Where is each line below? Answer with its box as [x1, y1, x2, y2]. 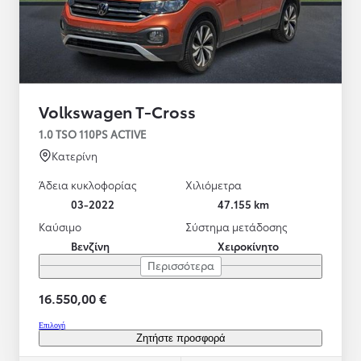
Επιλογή [39, 320, 65, 330]
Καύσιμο [39, 218, 81, 234]
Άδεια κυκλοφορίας [39, 176, 137, 192]
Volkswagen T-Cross [39, 99, 196, 122]
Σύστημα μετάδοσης [185, 218, 288, 234]
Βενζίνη [71, 238, 110, 253]
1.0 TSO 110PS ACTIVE [39, 126, 147, 141]
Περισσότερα [147, 257, 214, 272]
